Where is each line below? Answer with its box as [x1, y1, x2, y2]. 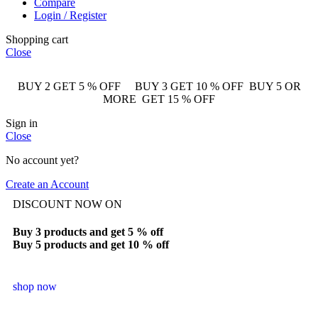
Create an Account [6, 177, 89, 190]
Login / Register [34, 9, 106, 21]
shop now [13, 280, 57, 293]
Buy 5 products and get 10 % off [13, 238, 169, 251]
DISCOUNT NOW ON [13, 197, 122, 210]
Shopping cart [6, 33, 68, 45]
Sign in [6, 116, 38, 129]
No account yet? [6, 153, 79, 166]
